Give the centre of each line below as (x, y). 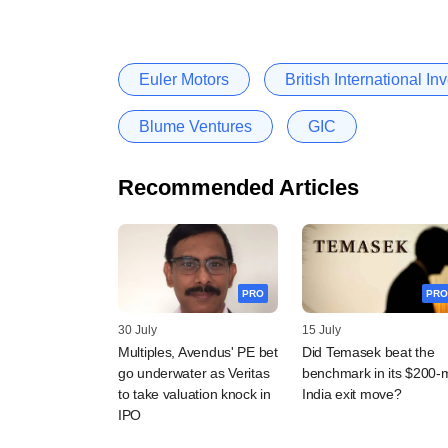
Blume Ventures (195, 126)
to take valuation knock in (194, 394)
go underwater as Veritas (194, 373)
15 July (321, 330)
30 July (137, 330)
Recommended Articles (238, 187)
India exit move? (352, 394)
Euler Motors (184, 79)
